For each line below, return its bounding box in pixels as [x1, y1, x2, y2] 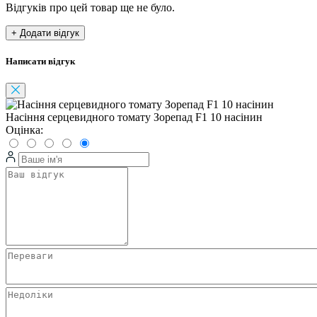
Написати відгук [6, 56, 75, 67]
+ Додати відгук [11, 27, 79, 38]
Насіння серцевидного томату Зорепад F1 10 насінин [6, 111, 263, 124]
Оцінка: [6, 124, 43, 137]
